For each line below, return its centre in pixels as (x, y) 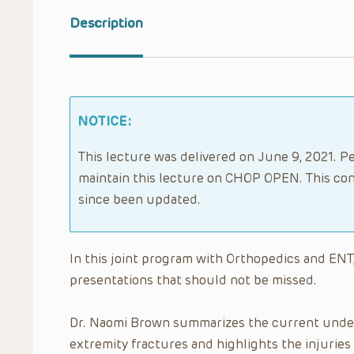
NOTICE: (105, 121)
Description (106, 23)
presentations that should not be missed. (193, 280)
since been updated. (139, 199)
